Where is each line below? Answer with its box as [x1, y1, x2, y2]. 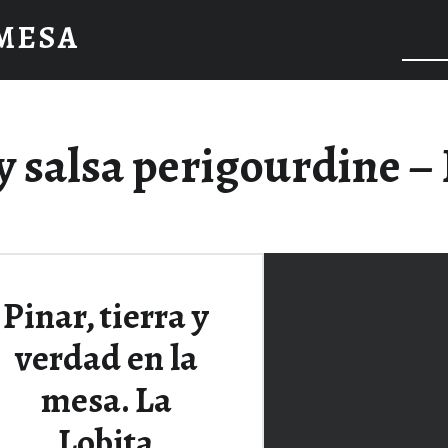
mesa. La [40, 375, 172, 424]
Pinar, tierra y [3, 291, 209, 340]
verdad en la [14, 333, 198, 382]
